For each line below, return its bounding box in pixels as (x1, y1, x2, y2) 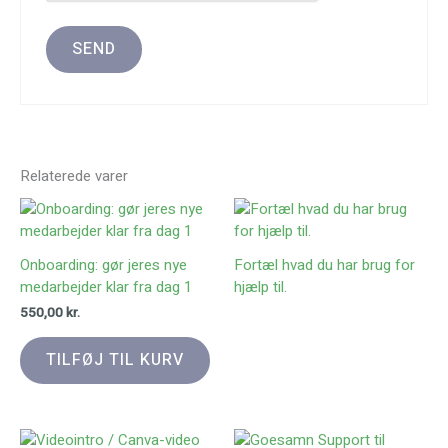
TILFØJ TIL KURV (46, 347, 184, 372)
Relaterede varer (20, 165, 128, 188)
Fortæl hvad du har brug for (234, 253, 415, 276)
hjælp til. (234, 275, 287, 298)
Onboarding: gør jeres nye (20, 253, 187, 276)
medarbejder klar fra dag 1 (20, 275, 192, 298)
